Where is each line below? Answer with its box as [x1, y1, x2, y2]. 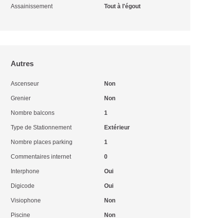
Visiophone [11, 197, 41, 204]
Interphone [11, 168, 40, 175]
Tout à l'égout [104, 3, 141, 10]
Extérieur [104, 124, 130, 131]
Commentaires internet [11, 153, 72, 160]
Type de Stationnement [11, 124, 72, 131]
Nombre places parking [11, 139, 73, 145]
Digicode [11, 182, 35, 189]
